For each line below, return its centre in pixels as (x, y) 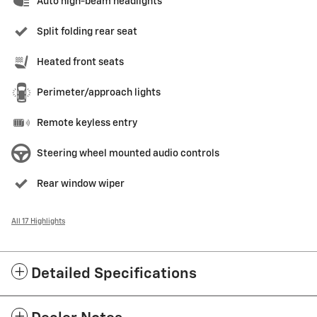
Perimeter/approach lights (99, 93)
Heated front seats (80, 63)
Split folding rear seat (87, 32)
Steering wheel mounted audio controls (128, 154)
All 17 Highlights (38, 222)
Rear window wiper (81, 184)
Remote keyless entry (87, 123)
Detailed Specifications (114, 275)
